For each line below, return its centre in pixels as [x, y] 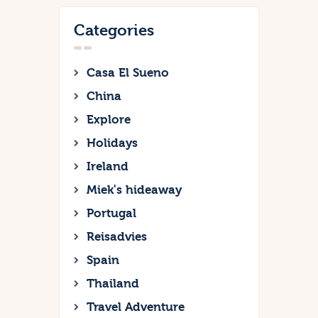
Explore [109, 120]
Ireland [108, 167]
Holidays [112, 143]
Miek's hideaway [134, 190]
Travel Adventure [136, 307]
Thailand [113, 284]
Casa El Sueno [128, 73]
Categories [114, 30]
